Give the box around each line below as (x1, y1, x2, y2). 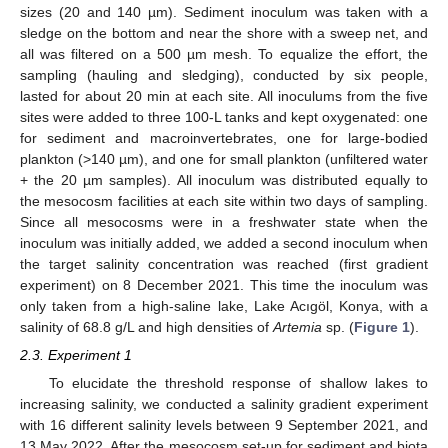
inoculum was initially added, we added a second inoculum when (20, 234, 428, 251)
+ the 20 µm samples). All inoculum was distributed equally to (20, 171, 428, 188)
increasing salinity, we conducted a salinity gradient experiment (20, 396, 428, 413)
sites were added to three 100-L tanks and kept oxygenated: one (20, 108, 428, 125)
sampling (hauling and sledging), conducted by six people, (20, 66, 428, 83)
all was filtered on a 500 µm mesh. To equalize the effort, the (20, 45, 428, 62)
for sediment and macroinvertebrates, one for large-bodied (20, 129, 428, 146)
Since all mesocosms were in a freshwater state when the (20, 213, 428, 230)
